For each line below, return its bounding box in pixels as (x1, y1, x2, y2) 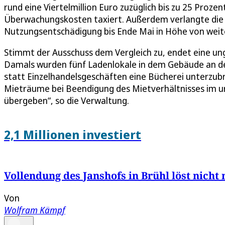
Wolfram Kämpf (4, 203, 65, 216)
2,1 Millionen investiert (4, 126, 141, 143)
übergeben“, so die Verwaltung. (4, 94, 129, 106)
